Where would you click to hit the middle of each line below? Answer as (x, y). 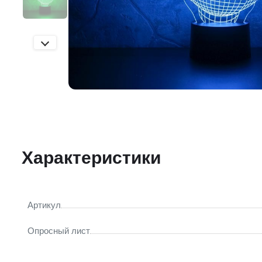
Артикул (44, 205)
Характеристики (91, 158)
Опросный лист (59, 231)
